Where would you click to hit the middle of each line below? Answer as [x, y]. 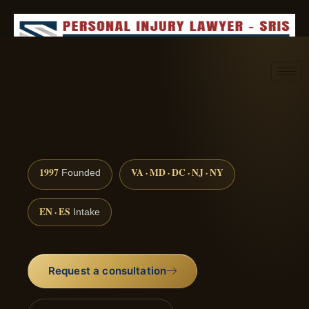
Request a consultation [107, 270]
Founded [80, 173]
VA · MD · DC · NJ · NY [177, 173]
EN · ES [55, 212]
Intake [85, 212]
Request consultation [176, 102]
